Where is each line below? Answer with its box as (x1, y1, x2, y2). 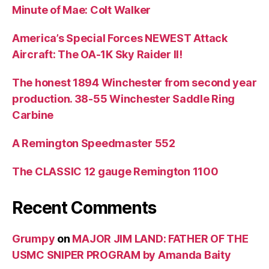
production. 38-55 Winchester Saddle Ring (12, 92, 235, 105)
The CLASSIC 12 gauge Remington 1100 (12, 165, 219, 178)
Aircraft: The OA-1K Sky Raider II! (12, 47, 183, 61)
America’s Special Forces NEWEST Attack (12, 31, 228, 44)
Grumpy (12, 232, 55, 245)
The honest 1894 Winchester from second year (12, 76, 257, 89)
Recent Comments (12, 197, 156, 218)
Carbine (12, 108, 54, 121)
